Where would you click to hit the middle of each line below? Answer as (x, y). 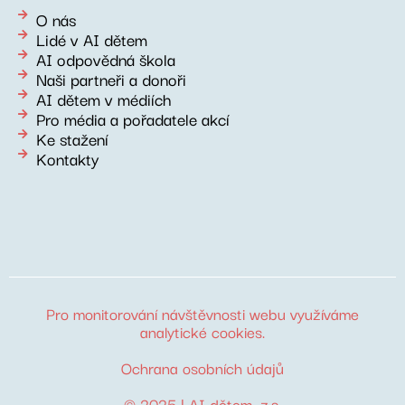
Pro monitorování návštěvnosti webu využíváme (202, 313)
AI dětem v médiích (104, 98)
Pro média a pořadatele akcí (133, 118)
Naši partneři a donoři (111, 78)
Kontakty (68, 158)
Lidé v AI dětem (92, 38)
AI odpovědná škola (106, 58)
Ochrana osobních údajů (202, 367)
